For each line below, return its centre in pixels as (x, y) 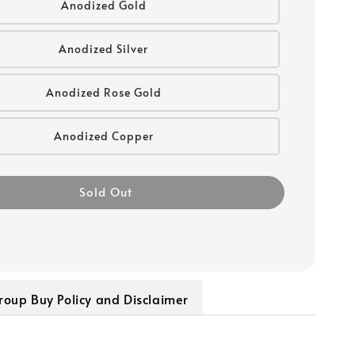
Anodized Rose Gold (103, 92)
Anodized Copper (103, 136)
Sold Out (105, 191)
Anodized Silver (104, 48)
